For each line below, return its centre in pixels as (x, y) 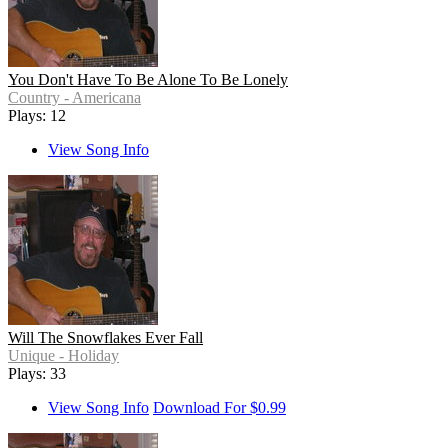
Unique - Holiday (63, 356)
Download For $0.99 (219, 408)
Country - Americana (74, 98)
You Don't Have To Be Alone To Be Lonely (148, 80)
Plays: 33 (37, 374)
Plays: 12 (37, 116)
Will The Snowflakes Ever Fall (105, 338)
